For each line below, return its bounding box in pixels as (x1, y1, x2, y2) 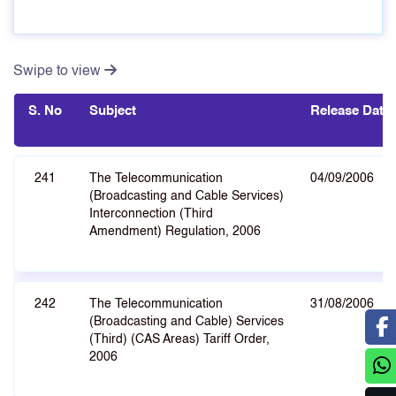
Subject (89, 104, 136, 118)
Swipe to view (13, 65, 104, 79)
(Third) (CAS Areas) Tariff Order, (89, 333, 270, 346)
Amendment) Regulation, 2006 (89, 225, 261, 238)
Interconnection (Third (89, 208, 213, 220)
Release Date (310, 104, 391, 118)
